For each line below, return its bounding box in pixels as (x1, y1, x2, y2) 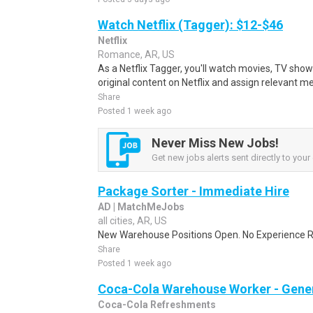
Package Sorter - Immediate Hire (98, 184, 289, 198)
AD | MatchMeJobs (98, 201, 184, 212)
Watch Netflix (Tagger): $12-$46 (98, 17, 283, 32)
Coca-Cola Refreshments (98, 299, 216, 310)
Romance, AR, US (98, 49, 175, 60)
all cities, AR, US (98, 215, 167, 226)
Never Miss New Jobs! (152, 135, 279, 150)
